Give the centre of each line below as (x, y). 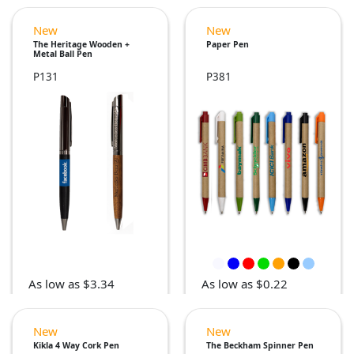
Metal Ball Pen (63, 54)
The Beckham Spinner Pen (260, 346)
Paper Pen (228, 45)
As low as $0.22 (245, 284)
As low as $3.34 (72, 284)
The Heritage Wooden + (81, 45)
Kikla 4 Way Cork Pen (76, 346)
